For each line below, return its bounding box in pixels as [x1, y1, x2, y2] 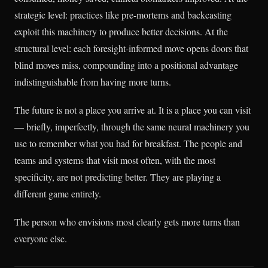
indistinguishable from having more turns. [14, 75, 171, 88]
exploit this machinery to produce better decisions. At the [14, 25, 228, 38]
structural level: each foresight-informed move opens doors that [14, 41, 248, 54]
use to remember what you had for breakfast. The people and [14, 136, 242, 150]
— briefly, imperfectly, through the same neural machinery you [14, 120, 249, 133]
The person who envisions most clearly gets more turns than [14, 215, 240, 228]
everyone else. [14, 232, 67, 245]
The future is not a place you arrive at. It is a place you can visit [14, 103, 251, 116]
